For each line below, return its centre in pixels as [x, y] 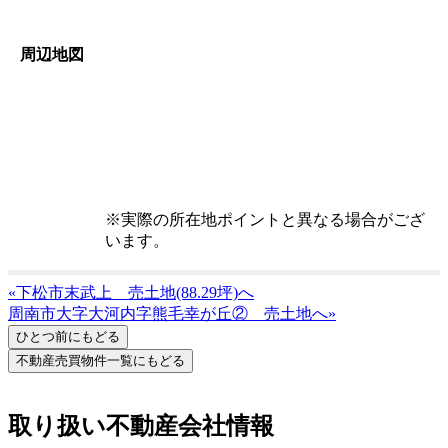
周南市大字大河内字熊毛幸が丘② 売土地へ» [172, 313]
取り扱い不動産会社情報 [141, 426]
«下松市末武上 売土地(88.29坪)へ [131, 292]
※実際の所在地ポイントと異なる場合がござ [265, 219]
